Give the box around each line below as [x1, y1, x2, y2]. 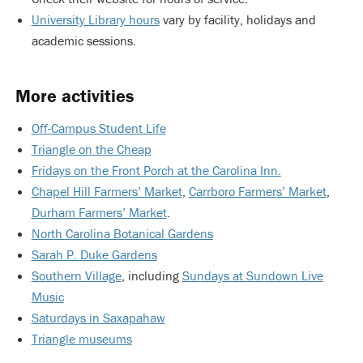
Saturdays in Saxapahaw [31, 310, 165, 326]
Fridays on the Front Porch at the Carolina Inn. [31, 162, 281, 178]
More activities [15, 85, 134, 107]
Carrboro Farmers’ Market [188, 183, 327, 199]
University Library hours [31, 11, 160, 28]
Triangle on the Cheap [31, 141, 152, 157]
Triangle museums [31, 331, 132, 347]
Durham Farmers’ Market [31, 204, 167, 220]
